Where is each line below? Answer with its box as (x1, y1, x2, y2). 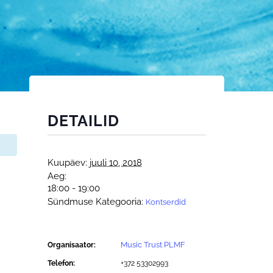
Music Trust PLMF (121, 240, 185, 249)
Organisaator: (48, 241, 96, 249)
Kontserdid (146, 197, 186, 207)
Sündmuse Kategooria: (48, 196, 143, 207)
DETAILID (48, 112, 119, 130)
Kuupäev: (48, 157, 87, 168)
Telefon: (48, 259, 75, 268)
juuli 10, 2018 (90, 157, 142, 168)
